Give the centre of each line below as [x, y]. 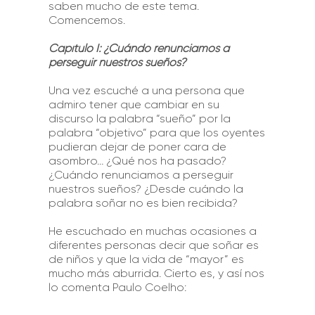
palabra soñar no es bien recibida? [143, 202]
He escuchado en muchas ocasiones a [152, 231]
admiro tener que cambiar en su [134, 104]
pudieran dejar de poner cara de [137, 146]
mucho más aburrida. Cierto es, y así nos [156, 273]
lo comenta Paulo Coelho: [117, 287]
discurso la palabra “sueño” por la [139, 118]
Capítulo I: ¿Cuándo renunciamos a [139, 48]
